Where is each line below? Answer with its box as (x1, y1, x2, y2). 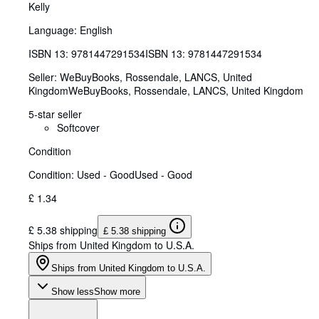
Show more (94, 286, 140, 297)
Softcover (57, 120, 100, 135)
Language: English (28, 22, 113, 37)
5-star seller (28, 106, 82, 121)
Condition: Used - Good (28, 167, 135, 182)
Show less (51, 286, 94, 297)
